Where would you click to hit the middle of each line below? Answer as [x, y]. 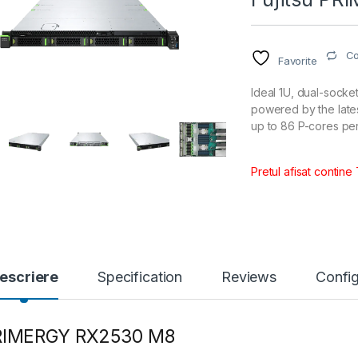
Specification [140, 277]
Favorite [297, 61]
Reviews [249, 277]
